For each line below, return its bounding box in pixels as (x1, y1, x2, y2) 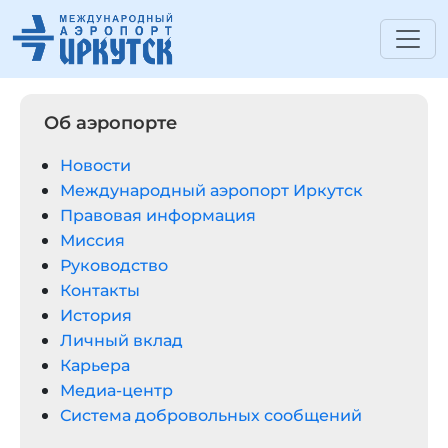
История (60, 306, 132, 325)
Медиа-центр (60, 381, 173, 400)
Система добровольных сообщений (60, 406, 362, 425)
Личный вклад (60, 331, 183, 350)
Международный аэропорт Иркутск (60, 181, 363, 200)
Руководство (60, 256, 168, 275)
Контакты (60, 281, 140, 300)
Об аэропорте (44, 112, 177, 134)
